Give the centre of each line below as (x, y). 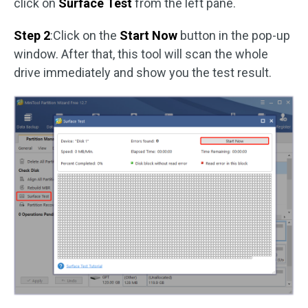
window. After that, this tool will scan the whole (141, 54)
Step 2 (32, 36)
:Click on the (85, 36)
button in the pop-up (235, 36)
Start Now (150, 36)
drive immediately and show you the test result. (143, 73)
